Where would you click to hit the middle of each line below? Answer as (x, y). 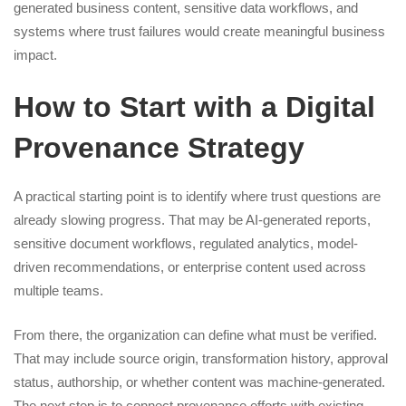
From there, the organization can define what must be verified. (195, 334)
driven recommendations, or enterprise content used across (190, 267)
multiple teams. (58, 290)
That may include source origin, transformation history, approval (201, 358)
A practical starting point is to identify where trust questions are (197, 196)
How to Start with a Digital (194, 107)
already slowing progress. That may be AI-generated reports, (192, 220)
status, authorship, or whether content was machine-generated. (199, 382)
